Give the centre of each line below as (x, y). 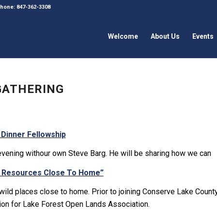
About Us (165, 36)
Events (203, 36)
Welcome (123, 36)
